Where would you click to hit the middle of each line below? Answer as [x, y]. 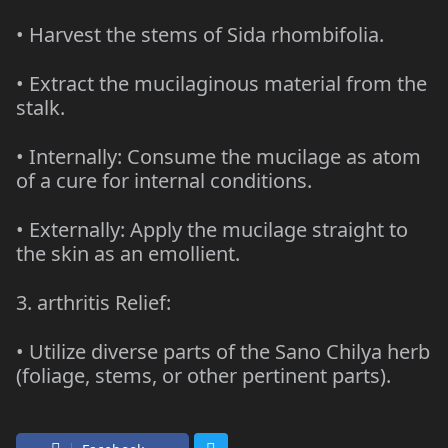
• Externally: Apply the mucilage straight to [212, 229]
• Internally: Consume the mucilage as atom [218, 156]
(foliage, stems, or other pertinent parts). [203, 375]
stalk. [40, 107]
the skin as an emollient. [128, 253]
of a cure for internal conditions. [164, 180]
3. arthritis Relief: [93, 302]
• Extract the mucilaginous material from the [221, 83]
